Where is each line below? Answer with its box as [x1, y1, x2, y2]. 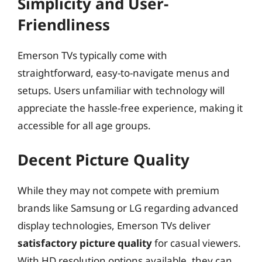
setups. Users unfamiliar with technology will [18, 83, 225, 97]
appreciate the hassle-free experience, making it [18, 101, 243, 115]
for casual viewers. [152, 236, 241, 250]
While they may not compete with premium [18, 184, 219, 197]
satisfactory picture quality [18, 236, 152, 250]
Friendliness [18, 13, 110, 35]
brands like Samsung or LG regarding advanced [18, 201, 238, 215]
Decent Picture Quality [18, 149, 189, 170]
